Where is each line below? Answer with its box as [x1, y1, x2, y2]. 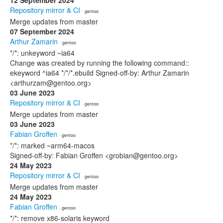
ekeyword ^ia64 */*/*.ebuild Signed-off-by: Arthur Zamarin [10, 68, 189, 78]
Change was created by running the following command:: [10, 58, 189, 68]
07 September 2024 [10, 26, 74, 36]
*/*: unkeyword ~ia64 [10, 48, 75, 58]
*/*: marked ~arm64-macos [10, 140, 95, 150]
